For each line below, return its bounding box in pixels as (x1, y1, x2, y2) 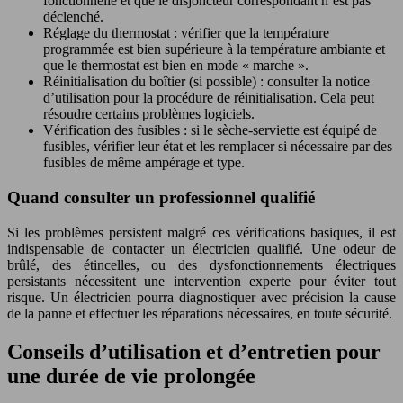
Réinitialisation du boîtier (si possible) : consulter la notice (43, 74, 370, 90)
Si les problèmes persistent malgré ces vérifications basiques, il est (7, 224, 396, 240)
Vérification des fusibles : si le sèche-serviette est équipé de (43, 122, 377, 139)
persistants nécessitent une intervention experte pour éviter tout (7, 273, 396, 289)
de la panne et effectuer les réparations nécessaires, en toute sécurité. (7, 305, 392, 321)
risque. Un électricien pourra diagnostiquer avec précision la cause (7, 289, 396, 305)
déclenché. (43, 9, 103, 25)
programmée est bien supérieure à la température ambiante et (43, 41, 385, 58)
